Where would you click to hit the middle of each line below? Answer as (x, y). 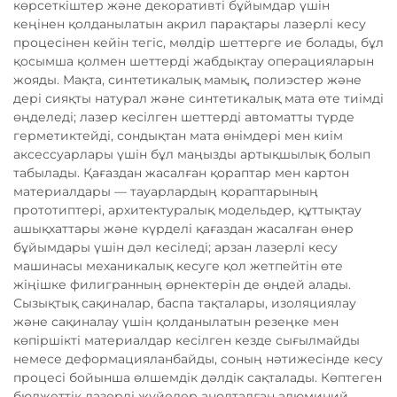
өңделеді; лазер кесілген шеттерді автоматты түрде (184, 117)
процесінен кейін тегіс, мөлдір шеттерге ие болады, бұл (198, 43)
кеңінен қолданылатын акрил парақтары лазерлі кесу (190, 24)
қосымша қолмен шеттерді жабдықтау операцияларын (194, 62)
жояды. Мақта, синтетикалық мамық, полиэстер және (187, 80)
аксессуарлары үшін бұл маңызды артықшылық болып (192, 155)
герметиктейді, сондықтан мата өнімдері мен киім (178, 136)
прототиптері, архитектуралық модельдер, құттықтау (187, 210)
